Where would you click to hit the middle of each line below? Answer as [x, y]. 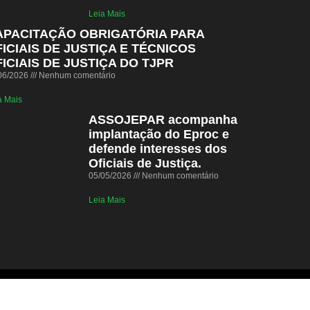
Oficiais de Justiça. [145, 163]
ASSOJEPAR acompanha [163, 120]
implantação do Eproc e [158, 134]
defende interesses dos [157, 149]
